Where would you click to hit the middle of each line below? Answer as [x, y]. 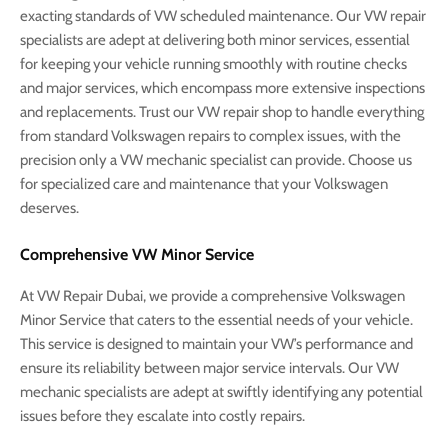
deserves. [49, 207]
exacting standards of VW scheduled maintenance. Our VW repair [223, 15]
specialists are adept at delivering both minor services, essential [215, 39]
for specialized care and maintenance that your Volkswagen [204, 183]
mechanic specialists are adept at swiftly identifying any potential [221, 391]
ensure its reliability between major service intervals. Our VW [209, 367]
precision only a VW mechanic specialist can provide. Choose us [216, 159]
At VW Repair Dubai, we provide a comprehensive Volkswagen [212, 295]
